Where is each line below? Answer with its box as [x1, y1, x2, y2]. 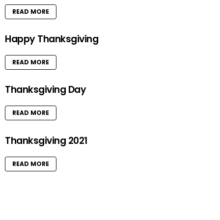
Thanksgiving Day [5, 83, 86, 97]
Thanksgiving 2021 [5, 134, 87, 147]
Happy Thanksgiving [5, 32, 99, 46]
